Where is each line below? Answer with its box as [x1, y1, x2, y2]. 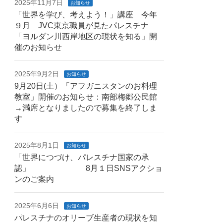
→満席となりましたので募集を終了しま [14, 104, 158, 112]
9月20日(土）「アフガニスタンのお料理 [14, 82, 158, 91]
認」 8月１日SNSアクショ [14, 164, 163, 173]
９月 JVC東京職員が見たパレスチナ [14, 21, 149, 30]
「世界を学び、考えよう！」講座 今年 [14, 10, 158, 19]
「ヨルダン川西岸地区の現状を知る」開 [14, 32, 158, 41]
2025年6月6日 [14, 202, 59, 210]
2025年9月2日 [14, 70, 59, 78]
